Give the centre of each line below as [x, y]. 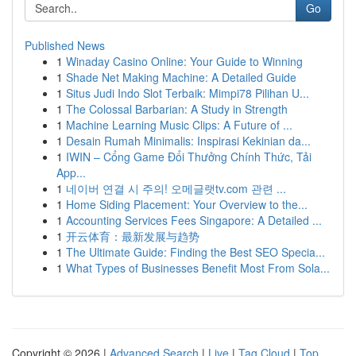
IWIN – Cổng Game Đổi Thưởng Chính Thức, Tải [189, 157]
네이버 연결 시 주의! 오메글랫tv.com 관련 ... [176, 188]
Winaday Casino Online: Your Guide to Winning [184, 61]
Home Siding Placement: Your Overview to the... [187, 204]
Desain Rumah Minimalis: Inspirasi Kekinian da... [188, 141]
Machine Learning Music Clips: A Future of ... [179, 125]
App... [71, 172]
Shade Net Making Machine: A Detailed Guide [181, 77]
